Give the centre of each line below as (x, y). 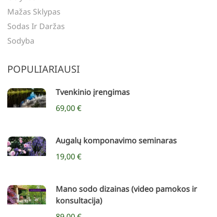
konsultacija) (79, 201)
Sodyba (21, 41)
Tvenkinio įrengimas (93, 92)
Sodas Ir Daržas (36, 26)
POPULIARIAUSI (44, 69)
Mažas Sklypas (34, 12)
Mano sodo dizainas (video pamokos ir (126, 189)
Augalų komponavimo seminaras (116, 141)
